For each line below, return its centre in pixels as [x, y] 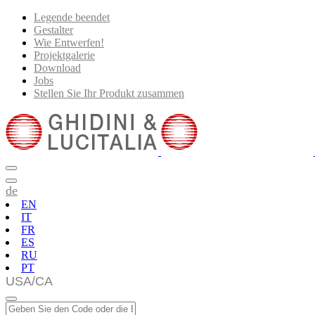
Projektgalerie [64, 55]
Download [57, 68]
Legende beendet [72, 17]
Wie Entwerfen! [69, 43]
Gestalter [53, 30]
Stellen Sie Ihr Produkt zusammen [109, 93]
